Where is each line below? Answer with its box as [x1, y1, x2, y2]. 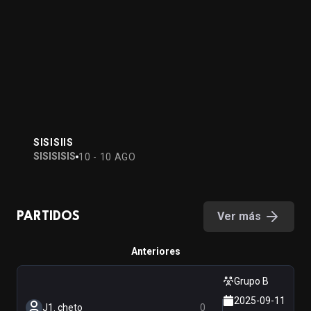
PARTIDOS [17, 210, 80, 223]
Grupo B [234, 276, 269, 287]
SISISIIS [33, 137, 74, 148]
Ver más [217, 210, 261, 223]
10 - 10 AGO [78, 151, 136, 162]
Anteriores [131, 246, 180, 257]
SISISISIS [33, 151, 76, 162]
